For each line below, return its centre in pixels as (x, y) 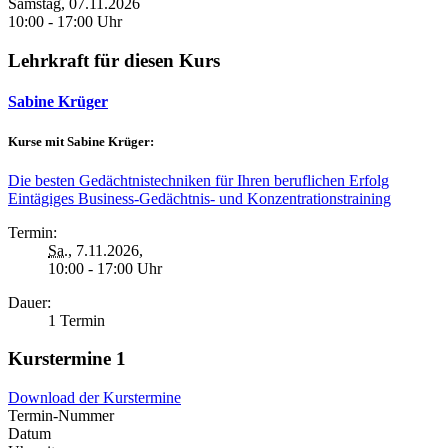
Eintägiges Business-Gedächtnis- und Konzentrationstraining (199, 198)
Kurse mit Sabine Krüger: (81, 141)
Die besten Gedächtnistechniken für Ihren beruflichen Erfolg (198, 180)
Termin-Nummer (61, 416)
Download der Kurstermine (94, 398)
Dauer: (29, 302)
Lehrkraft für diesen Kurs (114, 61)
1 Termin (76, 320)
